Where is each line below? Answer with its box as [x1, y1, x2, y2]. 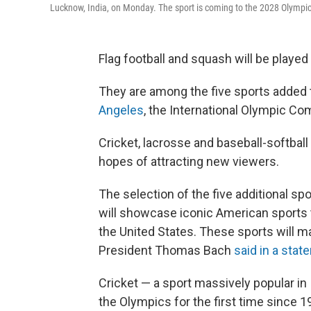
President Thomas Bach [99, 243, 234, 258]
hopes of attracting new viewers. [99, 154, 279, 169]
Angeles [99, 103, 144, 117]
